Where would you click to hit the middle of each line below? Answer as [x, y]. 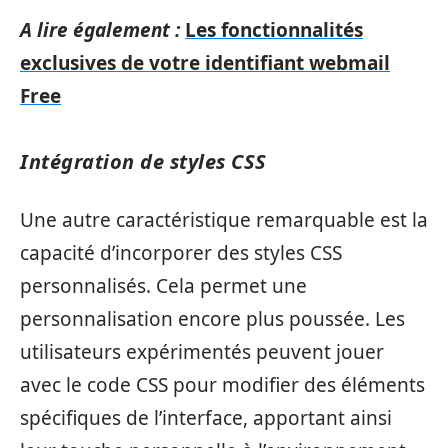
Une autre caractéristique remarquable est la [224, 220]
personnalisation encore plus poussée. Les [212, 319]
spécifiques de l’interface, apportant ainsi [206, 418]
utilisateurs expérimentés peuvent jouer [202, 352]
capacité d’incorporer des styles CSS [181, 253]
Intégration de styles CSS [143, 161]
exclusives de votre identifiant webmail [205, 62]
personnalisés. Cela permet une [163, 286]
